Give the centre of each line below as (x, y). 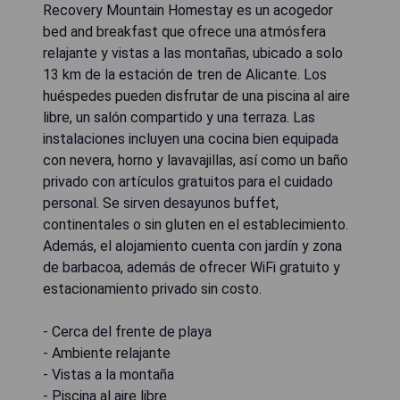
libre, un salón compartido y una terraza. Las (179, 117)
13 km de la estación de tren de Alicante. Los (185, 75)
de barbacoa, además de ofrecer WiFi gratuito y (192, 267)
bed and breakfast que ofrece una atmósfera (184, 32)
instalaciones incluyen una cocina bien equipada (191, 139)
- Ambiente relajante (107, 353)
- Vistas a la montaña (108, 375)
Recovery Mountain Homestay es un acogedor (188, 10)
